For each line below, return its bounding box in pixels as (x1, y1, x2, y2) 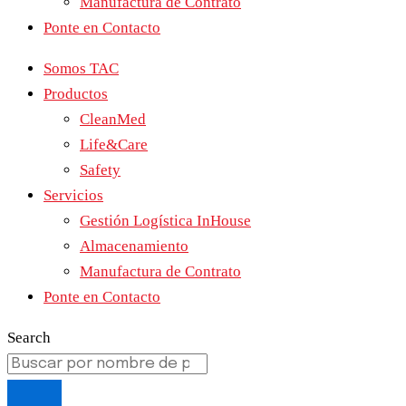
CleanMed (80, 111, 146, 128)
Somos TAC (43, 60, 119, 77)
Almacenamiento (80, 237, 188, 255)
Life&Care (80, 136, 148, 153)
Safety (80, 161, 121, 179)
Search (7, 329, 51, 346)
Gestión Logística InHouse (80, 212, 251, 229)
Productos (43, 85, 108, 102)
